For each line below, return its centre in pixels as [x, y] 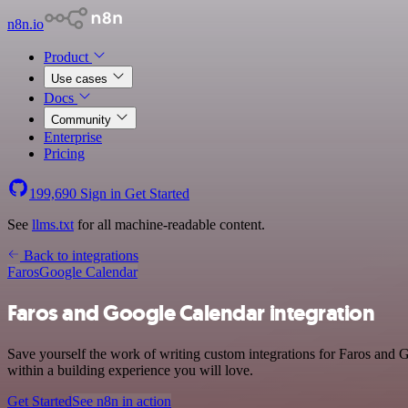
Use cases [81, 79]
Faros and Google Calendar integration [191, 313]
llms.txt [53, 224]
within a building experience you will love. [130, 370]
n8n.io [25, 24]
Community [83, 120]
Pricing [64, 153]
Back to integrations [79, 255]
